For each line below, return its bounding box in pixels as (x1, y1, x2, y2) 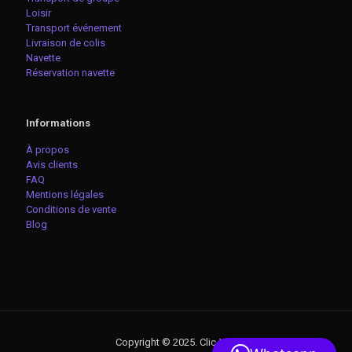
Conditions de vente (26, 203, 116, 215)
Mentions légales (26, 188, 104, 200)
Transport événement (26, 21, 124, 34)
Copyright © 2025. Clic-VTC (115, 335, 237, 348)
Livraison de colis (26, 36, 105, 49)
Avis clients (26, 158, 78, 170)
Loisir (26, 6, 51, 19)
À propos (26, 143, 69, 156)
